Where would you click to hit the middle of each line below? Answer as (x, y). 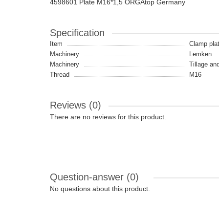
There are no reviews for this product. (108, 117)
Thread (60, 75)
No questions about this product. (100, 189)
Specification (77, 33)
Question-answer (88, 177)
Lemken (200, 54)
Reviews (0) (76, 105)
